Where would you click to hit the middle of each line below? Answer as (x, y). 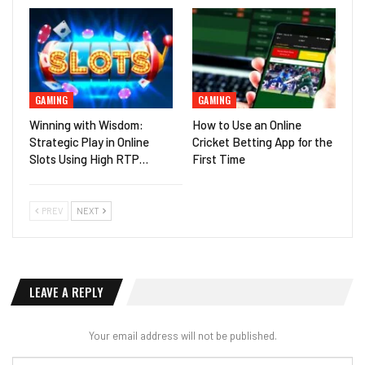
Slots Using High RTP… (89, 158)
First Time (219, 158)
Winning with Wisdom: (86, 124)
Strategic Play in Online (89, 141)
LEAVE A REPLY (66, 291)
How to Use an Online (247, 124)
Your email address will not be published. (182, 335)
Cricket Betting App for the (262, 141)
